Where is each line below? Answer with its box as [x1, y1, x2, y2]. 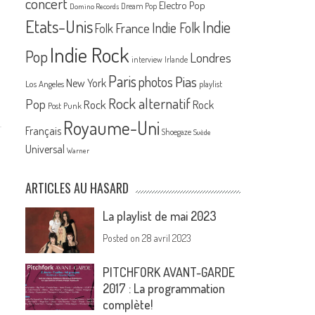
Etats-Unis [25, 15, 94, 38]
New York [66, 76, 107, 91]
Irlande [165, 54, 188, 65]
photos [139, 73, 174, 91]
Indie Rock [50, 41, 130, 68]
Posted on [103, 232, 143, 245]
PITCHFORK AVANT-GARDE [103, 264, 236, 281]
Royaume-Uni [63, 116, 160, 140]
